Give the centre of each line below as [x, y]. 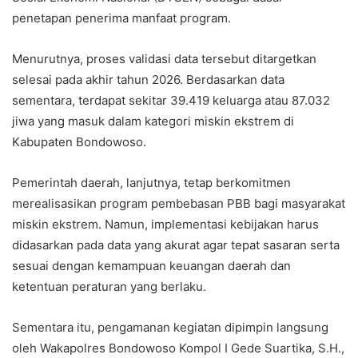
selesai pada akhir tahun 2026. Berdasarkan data [148, 80]
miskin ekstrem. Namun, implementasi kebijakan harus [165, 225]
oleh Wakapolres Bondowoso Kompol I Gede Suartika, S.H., [178, 348]
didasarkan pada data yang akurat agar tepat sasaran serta [176, 245]
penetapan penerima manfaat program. [121, 18]
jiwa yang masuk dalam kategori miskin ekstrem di [153, 121]
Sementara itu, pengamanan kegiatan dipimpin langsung [170, 328]
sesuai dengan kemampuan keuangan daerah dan [151, 266]
